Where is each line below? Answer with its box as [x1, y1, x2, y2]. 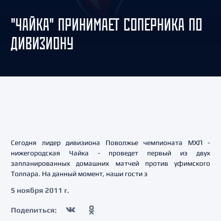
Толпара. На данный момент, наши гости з [11, 170, 147, 178]
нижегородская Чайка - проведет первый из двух [11, 149, 210, 157]
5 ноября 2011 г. [11, 186, 69, 194]
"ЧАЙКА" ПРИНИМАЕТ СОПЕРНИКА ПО [11, 14, 202, 35]
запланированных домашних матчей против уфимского [11, 159, 210, 167]
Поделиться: [11, 205, 57, 214]
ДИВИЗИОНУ [11, 33, 74, 54]
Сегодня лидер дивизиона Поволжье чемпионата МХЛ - [11, 139, 210, 147]
